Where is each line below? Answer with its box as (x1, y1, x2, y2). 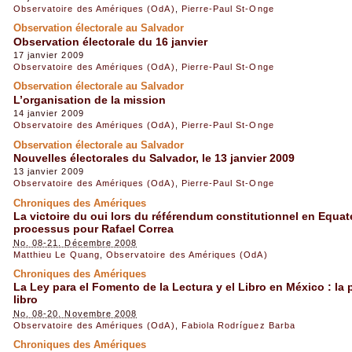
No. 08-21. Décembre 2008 (13, 237, 137, 247)
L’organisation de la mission (13, 93, 166, 106)
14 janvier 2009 (13, 108, 84, 119)
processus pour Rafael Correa (13, 222, 174, 236)
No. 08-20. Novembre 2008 (13, 308, 137, 318)
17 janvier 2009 (13, 50, 84, 60)
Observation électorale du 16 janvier (13, 35, 207, 48)
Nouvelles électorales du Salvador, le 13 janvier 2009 (13, 152, 295, 165)
